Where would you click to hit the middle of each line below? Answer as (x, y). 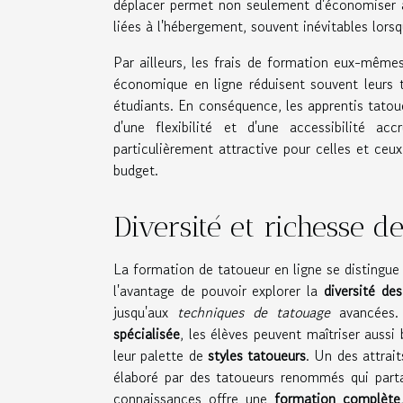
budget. (136, 170)
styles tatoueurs (257, 355)
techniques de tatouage (254, 312)
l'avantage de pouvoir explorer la (219, 290)
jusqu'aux (145, 312)
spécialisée (147, 333)
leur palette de (161, 355)
